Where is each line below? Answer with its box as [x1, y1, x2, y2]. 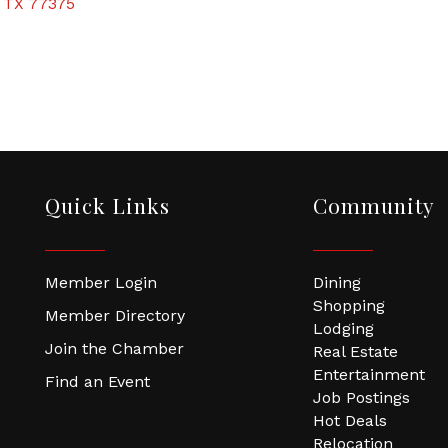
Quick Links [44, 191, 170, 219]
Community [312, 191, 435, 219]
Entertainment [312, 365, 425, 384]
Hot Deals [312, 411, 387, 430]
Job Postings [312, 388, 410, 407]
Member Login [44, 273, 157, 292]
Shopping [312, 296, 385, 315]
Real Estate [312, 342, 398, 361]
